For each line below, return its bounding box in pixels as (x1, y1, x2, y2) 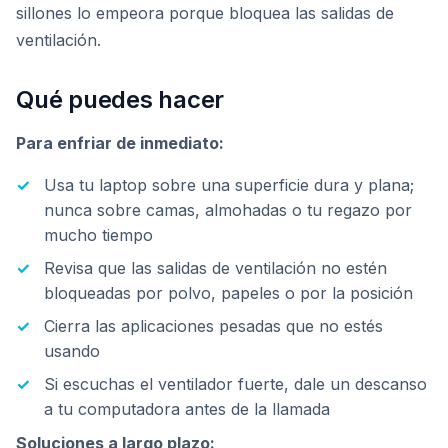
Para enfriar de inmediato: (16, 133, 224, 153)
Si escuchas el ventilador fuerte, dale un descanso (44, 374, 427, 394)
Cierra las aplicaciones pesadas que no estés (44, 316, 383, 336)
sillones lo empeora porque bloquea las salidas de (16, 3, 394, 23)
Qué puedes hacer (16, 85, 225, 114)
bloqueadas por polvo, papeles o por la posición (44, 283, 413, 303)
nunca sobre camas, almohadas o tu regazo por (44, 200, 412, 220)
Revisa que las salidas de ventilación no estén (44, 258, 387, 278)
